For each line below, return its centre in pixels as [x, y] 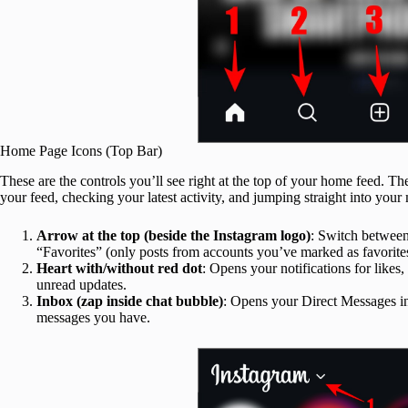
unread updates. [82, 284]
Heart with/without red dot [119, 268]
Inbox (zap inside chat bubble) [130, 301]
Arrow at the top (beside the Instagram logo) [173, 235]
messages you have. [93, 317]
